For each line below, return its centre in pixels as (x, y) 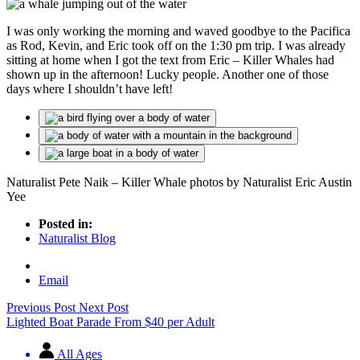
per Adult (191, 322)
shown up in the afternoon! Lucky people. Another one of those (168, 75)
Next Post (104, 308)
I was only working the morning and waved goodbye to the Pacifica (178, 31)
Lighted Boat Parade (59, 322)
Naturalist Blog (77, 239)
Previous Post (43, 308)
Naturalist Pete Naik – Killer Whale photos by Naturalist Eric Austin (179, 182)
